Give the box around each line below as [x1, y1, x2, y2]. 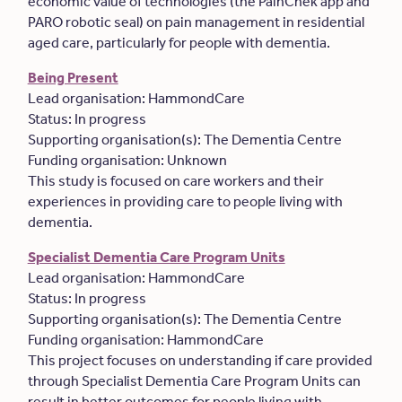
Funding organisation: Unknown [27, 152, 230, 169]
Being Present [27, 69, 118, 86]
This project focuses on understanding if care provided [27, 352, 372, 369]
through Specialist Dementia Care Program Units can [27, 372, 361, 389]
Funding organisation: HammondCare [27, 331, 267, 348]
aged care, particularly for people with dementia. [27, 34, 333, 51]
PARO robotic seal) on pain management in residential [27, 13, 364, 31]
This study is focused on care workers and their [27, 172, 324, 189]
